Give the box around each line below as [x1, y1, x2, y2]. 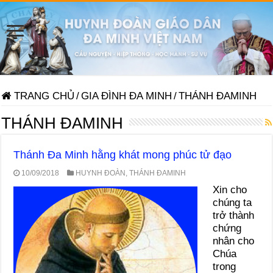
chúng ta [213, 196, 252, 208]
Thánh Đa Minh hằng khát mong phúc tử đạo [13, 148, 232, 161]
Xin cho [213, 183, 247, 196]
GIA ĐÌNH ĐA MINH [81, 90, 172, 102]
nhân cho [213, 235, 255, 247]
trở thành [213, 209, 255, 221]
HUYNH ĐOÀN [76, 168, 126, 177]
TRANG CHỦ [11, 90, 75, 102]
